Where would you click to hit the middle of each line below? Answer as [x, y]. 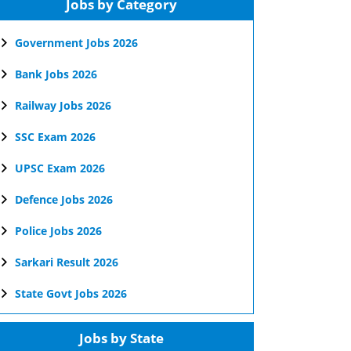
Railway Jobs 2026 [63, 105]
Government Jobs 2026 [76, 43]
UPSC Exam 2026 [60, 168]
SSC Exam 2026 [55, 137]
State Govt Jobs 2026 [71, 293]
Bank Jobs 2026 [56, 74]
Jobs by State [121, 338]
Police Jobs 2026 [58, 231]
